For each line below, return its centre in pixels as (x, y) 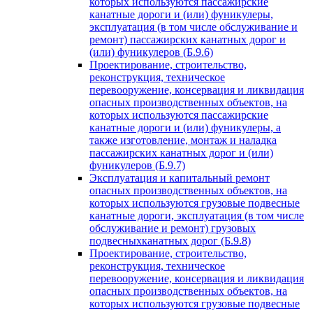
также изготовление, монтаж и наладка (183, 140)
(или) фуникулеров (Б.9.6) (151, 52)
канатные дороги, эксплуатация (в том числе (197, 216)
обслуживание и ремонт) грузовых (173, 228)
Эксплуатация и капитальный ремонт (180, 178)
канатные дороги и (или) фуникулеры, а (185, 128)
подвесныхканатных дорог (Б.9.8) (170, 241)
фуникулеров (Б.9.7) (137, 165)
